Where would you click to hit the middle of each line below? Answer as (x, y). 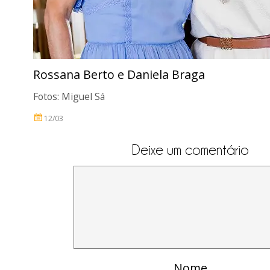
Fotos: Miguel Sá (69, 96)
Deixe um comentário (190, 150)
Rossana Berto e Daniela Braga (119, 74)
